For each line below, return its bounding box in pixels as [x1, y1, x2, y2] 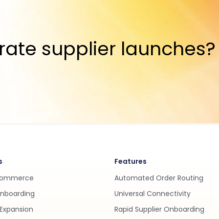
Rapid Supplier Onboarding [114, 204, 204, 214]
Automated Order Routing [114, 173, 203, 183]
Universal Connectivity [114, 189, 191, 198]
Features [114, 156, 147, 166]
